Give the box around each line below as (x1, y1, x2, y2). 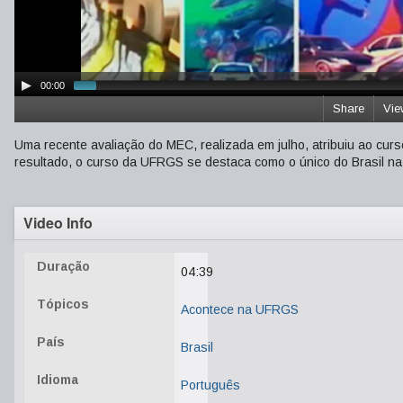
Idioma (37, 372, 78, 387)
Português (181, 378, 240, 392)
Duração (37, 259, 90, 273)
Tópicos (37, 297, 89, 311)
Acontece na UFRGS (181, 302, 299, 317)
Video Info (23, 212, 93, 233)
